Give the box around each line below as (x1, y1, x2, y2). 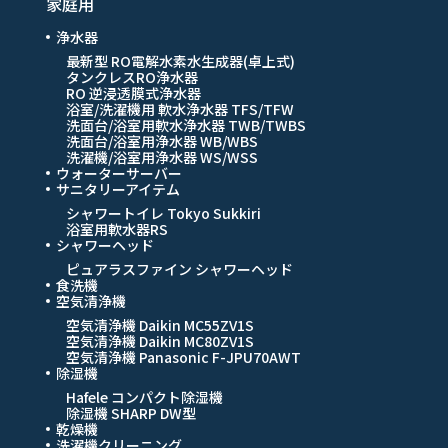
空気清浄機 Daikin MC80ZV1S (66, 330, 255, 351)
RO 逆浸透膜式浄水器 (66, 82, 202, 103)
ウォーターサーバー (56, 162, 183, 183)
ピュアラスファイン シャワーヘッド (66, 258, 294, 279)
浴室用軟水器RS (66, 218, 169, 239)
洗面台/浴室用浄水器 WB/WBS (66, 130, 259, 151)
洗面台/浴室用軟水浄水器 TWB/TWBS (66, 114, 307, 135)
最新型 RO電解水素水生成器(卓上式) (66, 50, 296, 71)
